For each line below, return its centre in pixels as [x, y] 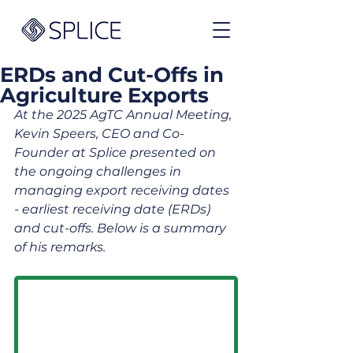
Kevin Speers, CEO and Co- [99, 134]
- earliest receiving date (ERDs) [114, 209]
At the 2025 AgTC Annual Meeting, [124, 115]
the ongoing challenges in [99, 171]
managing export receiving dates [123, 190]
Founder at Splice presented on [117, 152]
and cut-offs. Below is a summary [122, 228]
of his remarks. [60, 247]
